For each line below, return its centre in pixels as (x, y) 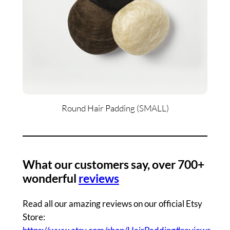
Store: (34, 217)
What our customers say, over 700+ (113, 164)
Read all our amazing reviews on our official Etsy (112, 203)
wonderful (50, 178)
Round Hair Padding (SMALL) (115, 108)
